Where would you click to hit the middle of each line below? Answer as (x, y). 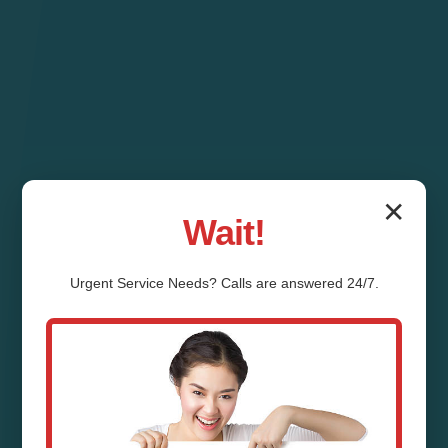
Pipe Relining (224, 409)
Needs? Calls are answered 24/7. (271, 283)
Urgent (93, 283)
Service (140, 283)
